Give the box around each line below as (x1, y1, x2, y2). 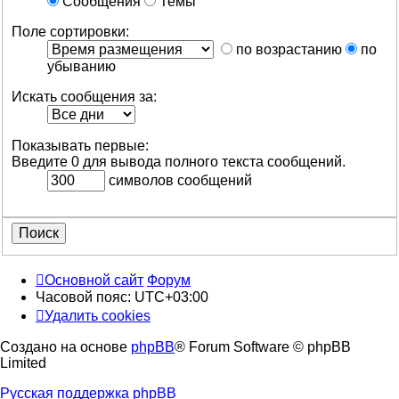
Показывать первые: (12, 137, 149, 153)
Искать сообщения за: (12, 88, 157, 104)
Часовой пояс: (36, 289, 134, 305)
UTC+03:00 (134, 289, 208, 305)
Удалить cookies (45, 308, 151, 324)
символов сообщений (105, 172, 252, 188)
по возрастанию (232, 41, 342, 57)
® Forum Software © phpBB (175, 339, 351, 355)
